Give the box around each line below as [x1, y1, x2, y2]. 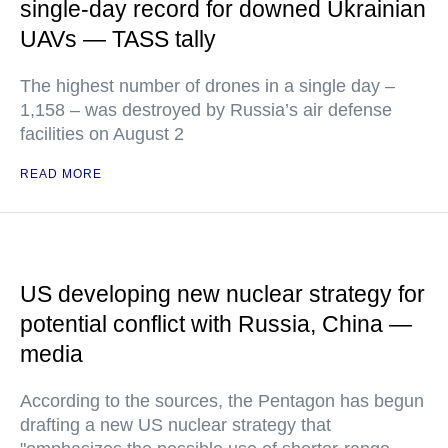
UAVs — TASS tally [20, 26, 216, 53]
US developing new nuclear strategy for [20, 281, 425, 308]
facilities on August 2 [20, 124, 184, 145]
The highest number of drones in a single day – [20, 76, 395, 97]
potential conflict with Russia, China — [20, 311, 412, 338]
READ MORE [20, 167, 102, 182]
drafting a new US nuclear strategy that [20, 415, 331, 436]
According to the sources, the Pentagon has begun [20, 391, 424, 412]
